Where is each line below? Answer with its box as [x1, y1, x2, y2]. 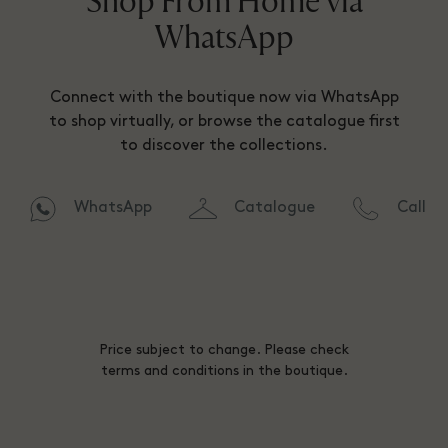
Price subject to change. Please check [99, 342, 349, 358]
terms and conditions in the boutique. [100, 363, 348, 379]
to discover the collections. [120, 137, 328, 154]
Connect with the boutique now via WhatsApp [49, 89, 399, 106]
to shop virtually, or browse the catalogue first [48, 113, 400, 130]
